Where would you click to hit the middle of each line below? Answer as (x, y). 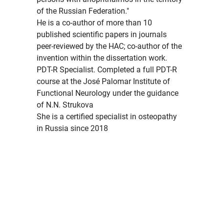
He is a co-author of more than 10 (94, 23)
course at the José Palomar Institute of (103, 81)
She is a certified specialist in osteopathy (107, 117)
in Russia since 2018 (72, 128)
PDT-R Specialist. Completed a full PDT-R (107, 70)
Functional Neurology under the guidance (108, 93)
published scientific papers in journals (102, 34)
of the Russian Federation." (83, 11)
